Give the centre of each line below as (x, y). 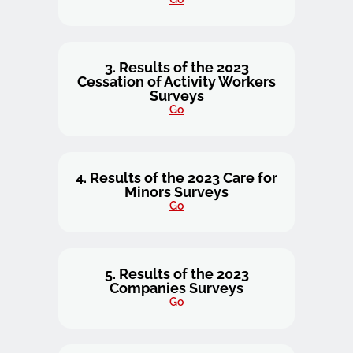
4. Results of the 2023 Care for (176, 178)
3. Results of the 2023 (176, 67)
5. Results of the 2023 (176, 274)
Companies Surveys (176, 288)
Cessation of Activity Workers (176, 82)
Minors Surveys (176, 192)
